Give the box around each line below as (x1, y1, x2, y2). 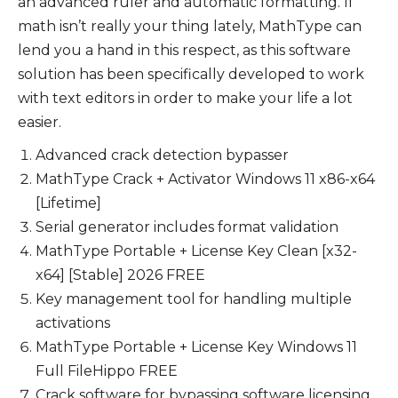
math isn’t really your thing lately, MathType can (18, 18, 362, 35)
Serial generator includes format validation (36, 219, 338, 235)
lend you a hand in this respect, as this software (18, 42, 351, 59)
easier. (18, 114, 61, 131)
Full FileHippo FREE (36, 362, 178, 379)
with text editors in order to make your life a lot (18, 90, 353, 107)
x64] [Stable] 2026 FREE (36, 267, 205, 283)
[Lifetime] (36, 195, 101, 211)
